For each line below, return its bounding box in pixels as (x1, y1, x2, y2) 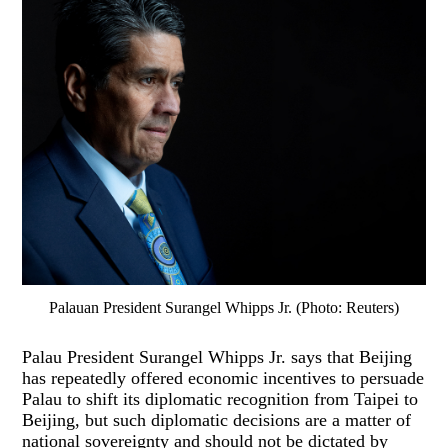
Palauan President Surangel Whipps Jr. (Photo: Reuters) (49, 298, 400, 316)
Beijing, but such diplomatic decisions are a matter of (22, 409, 412, 430)
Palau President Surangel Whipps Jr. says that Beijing (22, 346, 413, 367)
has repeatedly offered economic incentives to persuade (22, 367, 425, 388)
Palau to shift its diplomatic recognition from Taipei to (22, 388, 419, 409)
